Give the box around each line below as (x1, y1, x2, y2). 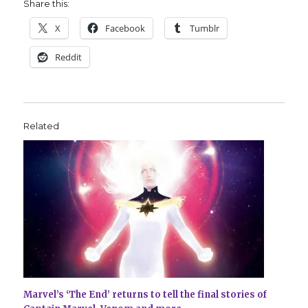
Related (23, 120, 60, 131)
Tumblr (190, 21, 220, 34)
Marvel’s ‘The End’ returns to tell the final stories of (23, 288, 267, 300)
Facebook (105, 21, 146, 34)
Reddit (55, 50, 82, 63)
